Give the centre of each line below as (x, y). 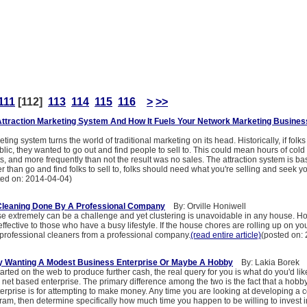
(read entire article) (226, 235)
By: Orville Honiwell (206, 207)
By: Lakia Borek (266, 263)
